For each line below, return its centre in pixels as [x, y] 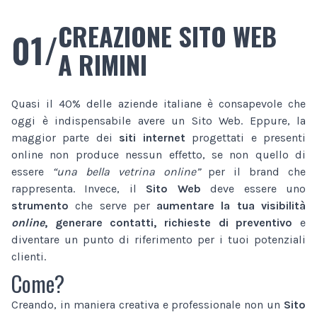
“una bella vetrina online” [126, 171]
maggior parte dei [65, 137]
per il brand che [253, 171]
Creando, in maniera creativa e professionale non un [148, 304]
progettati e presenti [246, 137]
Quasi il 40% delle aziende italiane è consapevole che [158, 103]
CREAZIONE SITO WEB [167, 35]
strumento [40, 205]
